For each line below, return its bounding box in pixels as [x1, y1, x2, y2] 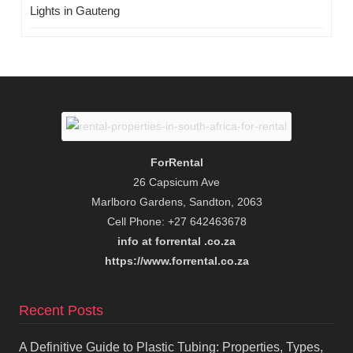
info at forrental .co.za [117, 235, 236, 247]
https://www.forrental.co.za [104, 255, 249, 267]
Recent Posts [19, 303, 103, 318]
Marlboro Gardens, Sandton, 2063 [91, 195, 262, 208]
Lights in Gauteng [30, 4, 120, 17]
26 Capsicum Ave [133, 176, 220, 188]
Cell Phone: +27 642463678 [106, 215, 247, 228]
